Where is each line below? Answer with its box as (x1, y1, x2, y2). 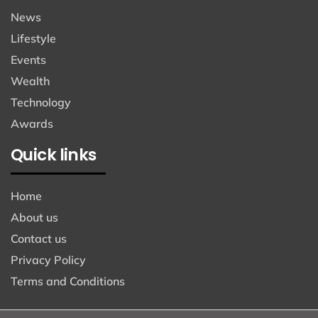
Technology (11, 94, 71, 109)
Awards (11, 116, 53, 131)
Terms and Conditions (11, 273, 125, 288)
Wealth (11, 73, 50, 88)
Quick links (11, 143, 97, 166)
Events (11, 52, 46, 67)
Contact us (11, 231, 67, 246)
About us (11, 209, 58, 224)
